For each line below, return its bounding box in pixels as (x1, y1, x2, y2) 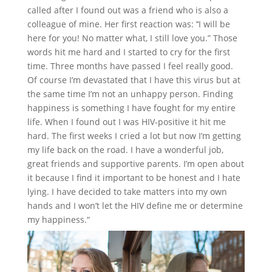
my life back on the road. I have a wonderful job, (27, 144, 223, 156)
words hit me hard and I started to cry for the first (27, 46, 230, 58)
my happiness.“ (27, 214, 90, 226)
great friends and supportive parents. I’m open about (27, 158, 244, 170)
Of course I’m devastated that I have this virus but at (27, 74, 240, 86)
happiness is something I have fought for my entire (27, 102, 236, 114)
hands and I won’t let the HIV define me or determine (27, 200, 243, 212)
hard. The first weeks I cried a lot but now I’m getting (27, 130, 241, 142)
